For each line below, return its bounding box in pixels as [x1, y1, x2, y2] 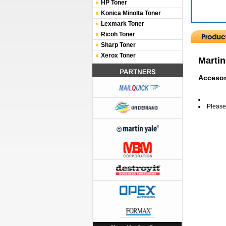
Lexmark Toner [101, 20, 144, 27]
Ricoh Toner [101, 31, 135, 38]
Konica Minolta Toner [101, 10, 161, 17]
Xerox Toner [101, 52, 136, 59]
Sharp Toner [101, 41, 136, 48]
